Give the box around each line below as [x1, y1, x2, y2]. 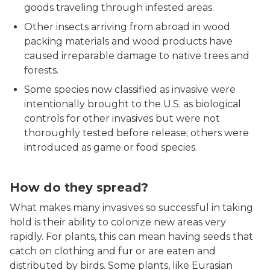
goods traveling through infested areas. [24, 2, 214, 13]
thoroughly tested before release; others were [24, 127, 249, 139]
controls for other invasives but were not [24, 113, 220, 124]
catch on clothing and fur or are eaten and [10, 245, 216, 257]
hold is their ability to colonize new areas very [10, 216, 226, 228]
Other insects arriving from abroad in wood [24, 21, 230, 33]
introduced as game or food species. [24, 142, 197, 153]
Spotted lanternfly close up [9, 165, 142, 177]
